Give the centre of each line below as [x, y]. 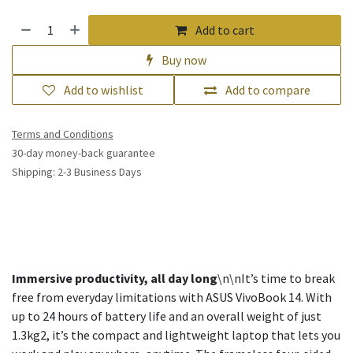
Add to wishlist [103, 90]
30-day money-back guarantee [84, 153]
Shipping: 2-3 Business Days [77, 172]
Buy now [183, 60]
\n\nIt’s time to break [276, 278]
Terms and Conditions [63, 134]
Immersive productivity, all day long [115, 278]
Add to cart [224, 30]
